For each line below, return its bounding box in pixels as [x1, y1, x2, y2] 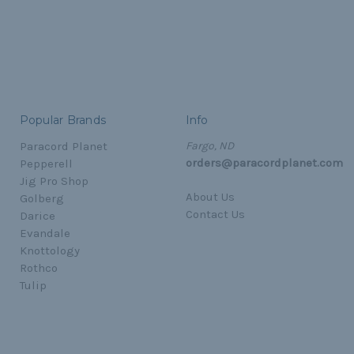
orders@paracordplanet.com [185, 156, 343, 171]
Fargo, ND [185, 139, 234, 153]
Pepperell [19, 156, 73, 171]
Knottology [19, 243, 80, 258]
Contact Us [185, 207, 245, 222]
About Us [185, 190, 235, 205]
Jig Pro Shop [19, 174, 88, 189]
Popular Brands [19, 113, 106, 128]
